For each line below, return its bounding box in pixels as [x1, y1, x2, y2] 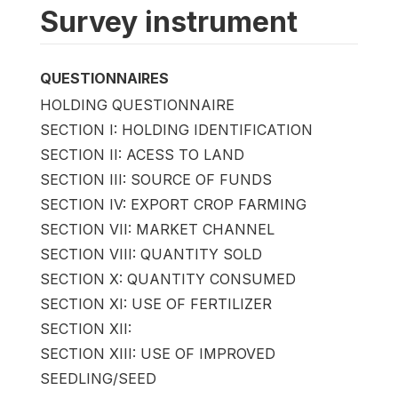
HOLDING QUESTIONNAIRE [40, 95, 235, 114]
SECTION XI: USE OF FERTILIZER [40, 294, 272, 313]
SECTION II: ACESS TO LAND [40, 145, 244, 163]
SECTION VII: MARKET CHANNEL [40, 219, 275, 238]
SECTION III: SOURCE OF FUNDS [40, 170, 272, 188]
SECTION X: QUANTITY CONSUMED [40, 269, 296, 288]
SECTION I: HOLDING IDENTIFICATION [40, 120, 313, 139]
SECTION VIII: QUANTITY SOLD [40, 244, 262, 263]
